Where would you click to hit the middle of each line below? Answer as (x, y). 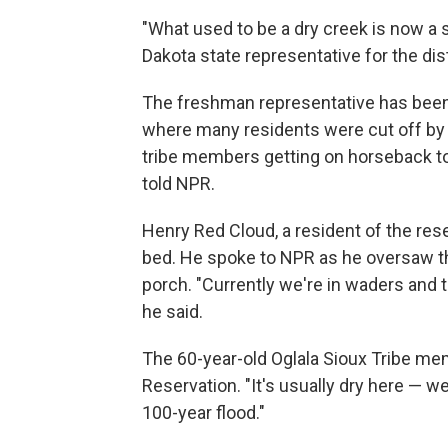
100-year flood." (203, 412)
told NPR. (178, 183)
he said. (172, 311)
